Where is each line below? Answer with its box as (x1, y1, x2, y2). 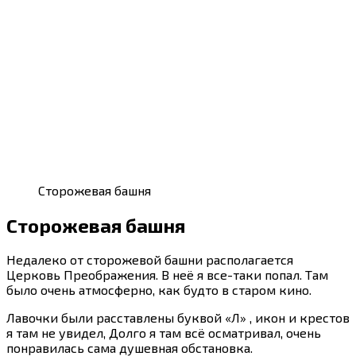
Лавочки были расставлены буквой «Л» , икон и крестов (6, 310, 350, 326)
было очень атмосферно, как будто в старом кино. (6, 282, 311, 298)
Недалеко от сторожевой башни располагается (6, 252, 293, 268)
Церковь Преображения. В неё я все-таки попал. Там (6, 267, 328, 283)
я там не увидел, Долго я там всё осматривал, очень (6, 325, 321, 341)
